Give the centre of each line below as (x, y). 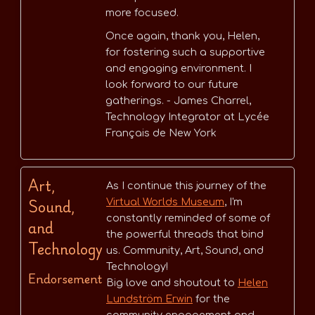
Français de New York (161, 133)
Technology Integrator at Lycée (187, 117)
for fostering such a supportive (185, 52)
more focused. (142, 13)
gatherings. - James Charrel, (178, 101)
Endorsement (65, 279)
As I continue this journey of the (186, 186)
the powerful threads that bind (185, 234)
